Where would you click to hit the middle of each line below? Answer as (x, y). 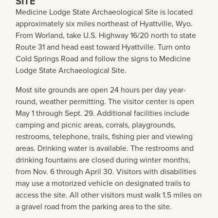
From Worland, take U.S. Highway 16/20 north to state (106, 35)
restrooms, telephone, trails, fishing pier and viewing (104, 136)
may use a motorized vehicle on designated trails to (103, 183)
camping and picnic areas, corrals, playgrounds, (96, 125)
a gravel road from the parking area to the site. (94, 207)
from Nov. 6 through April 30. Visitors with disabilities (106, 172)
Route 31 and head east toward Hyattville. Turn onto (103, 47)
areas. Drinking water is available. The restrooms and (105, 148)
